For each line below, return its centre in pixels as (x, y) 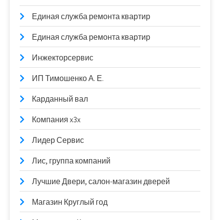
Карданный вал (60, 99)
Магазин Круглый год (70, 202)
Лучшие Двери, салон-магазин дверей (101, 181)
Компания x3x (56, 120)
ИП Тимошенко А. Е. (68, 78)
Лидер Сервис (58, 140)
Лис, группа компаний (71, 161)
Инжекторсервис (63, 58)
